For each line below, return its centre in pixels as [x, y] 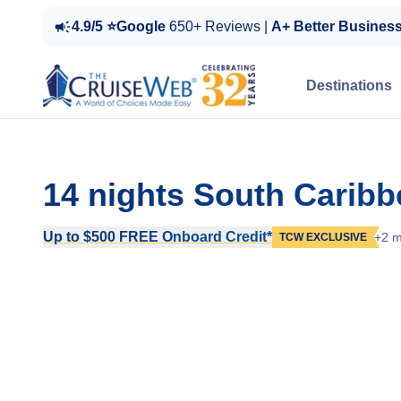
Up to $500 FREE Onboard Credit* [158, 237]
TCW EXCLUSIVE [323, 237]
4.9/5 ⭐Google [120, 26]
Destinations [349, 85]
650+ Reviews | [220, 26]
